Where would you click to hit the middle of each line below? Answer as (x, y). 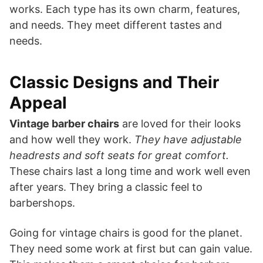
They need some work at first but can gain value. (131, 248)
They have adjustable (188, 139)
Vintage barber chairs (64, 123)
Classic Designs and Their (114, 82)
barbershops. (42, 203)
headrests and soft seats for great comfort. (119, 155)
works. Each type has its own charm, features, (125, 9)
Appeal (38, 102)
